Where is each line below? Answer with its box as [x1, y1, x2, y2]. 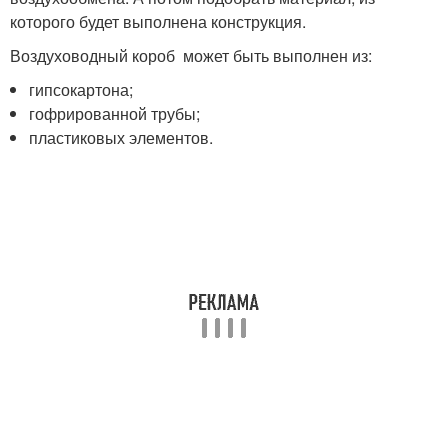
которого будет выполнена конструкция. [10, 9, 306, 33]
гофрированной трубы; [29, 101, 201, 125]
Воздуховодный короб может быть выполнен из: [10, 43, 372, 67]
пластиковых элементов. [29, 125, 214, 149]
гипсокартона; [29, 77, 134, 101]
